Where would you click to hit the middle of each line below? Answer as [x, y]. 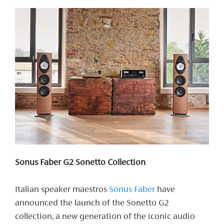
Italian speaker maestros [62, 190]
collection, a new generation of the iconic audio [105, 217]
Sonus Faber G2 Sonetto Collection [80, 163]
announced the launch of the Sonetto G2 [92, 203]
